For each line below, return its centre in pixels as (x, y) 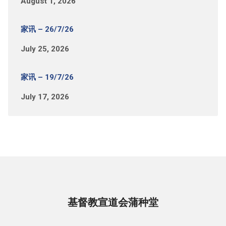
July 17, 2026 (45, 97)
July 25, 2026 (45, 49)
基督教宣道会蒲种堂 (113, 203)
